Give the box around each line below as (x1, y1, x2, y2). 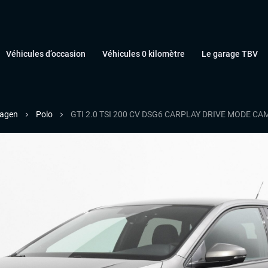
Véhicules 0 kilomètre (102, 49, 185, 59)
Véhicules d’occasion (6, 49, 86, 59)
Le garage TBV (202, 49, 258, 59)
